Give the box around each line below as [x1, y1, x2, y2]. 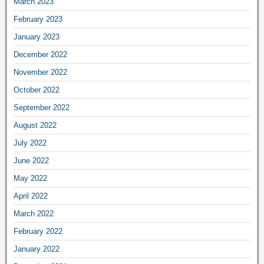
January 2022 [14, 244, 60, 253]
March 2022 [14, 209, 54, 218]
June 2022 [14, 156, 49, 165]
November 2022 [14, 67, 67, 77]
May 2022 [14, 173, 47, 183]
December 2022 [14, 49, 67, 59]
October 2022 [14, 85, 60, 94]
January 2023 [14, 32, 60, 41]
